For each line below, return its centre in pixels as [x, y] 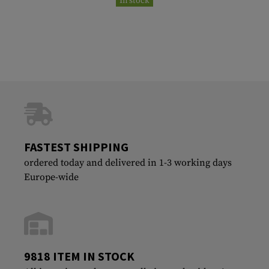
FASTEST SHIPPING [76, 147]
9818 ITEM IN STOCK [79, 256]
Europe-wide [51, 177]
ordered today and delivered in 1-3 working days [128, 163]
